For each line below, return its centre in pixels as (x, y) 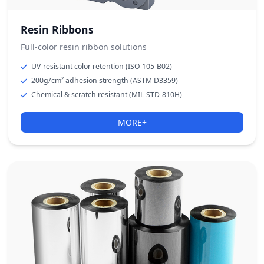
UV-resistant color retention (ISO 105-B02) (102, 66)
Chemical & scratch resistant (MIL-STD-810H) (107, 95)
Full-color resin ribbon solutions (84, 47)
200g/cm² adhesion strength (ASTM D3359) (105, 80)
